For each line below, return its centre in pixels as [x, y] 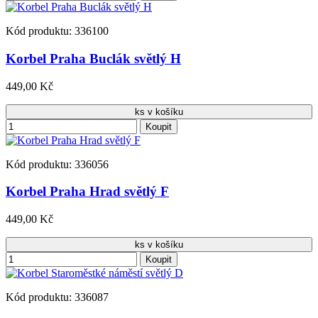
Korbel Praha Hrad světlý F [87, 192]
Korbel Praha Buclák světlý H [93, 58]
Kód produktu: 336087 [57, 297]
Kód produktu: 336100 [57, 31]
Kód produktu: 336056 [57, 164]
